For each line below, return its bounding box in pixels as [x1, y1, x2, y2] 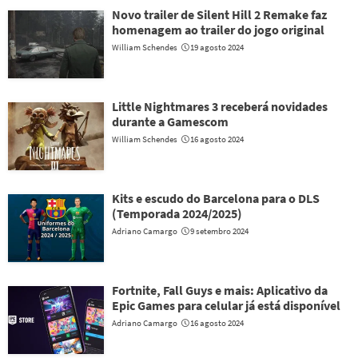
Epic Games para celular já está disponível [112, 297, 340, 313]
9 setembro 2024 [190, 225, 249, 237]
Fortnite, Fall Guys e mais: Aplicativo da [112, 282, 328, 298]
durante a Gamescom [112, 113, 229, 129]
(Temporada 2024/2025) [112, 205, 242, 221]
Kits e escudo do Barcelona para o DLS [112, 190, 320, 206]
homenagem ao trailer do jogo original [112, 22, 324, 38]
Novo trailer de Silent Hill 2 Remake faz [112, 6, 327, 22]
